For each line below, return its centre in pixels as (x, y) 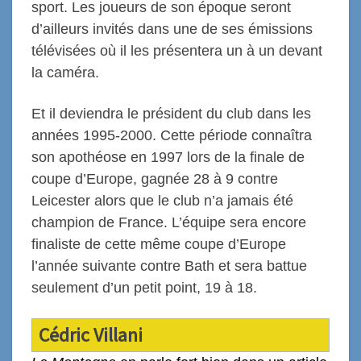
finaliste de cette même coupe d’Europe (159, 244)
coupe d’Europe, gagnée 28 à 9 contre (155, 178)
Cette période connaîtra (236, 135)
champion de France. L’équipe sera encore (169, 222)
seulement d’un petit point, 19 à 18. (144, 287)
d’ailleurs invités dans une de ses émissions (172, 29)
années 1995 (73, 135)
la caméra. (65, 72)
